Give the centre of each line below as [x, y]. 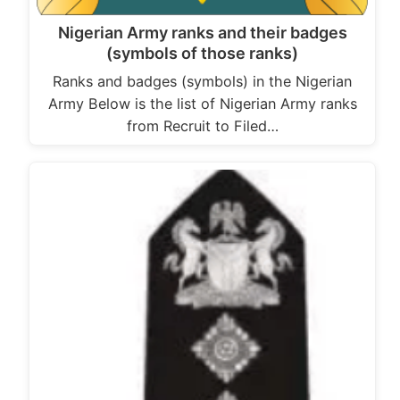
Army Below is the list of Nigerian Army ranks [202, 103]
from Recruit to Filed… [202, 125]
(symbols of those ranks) [202, 53]
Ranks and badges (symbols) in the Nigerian [202, 81]
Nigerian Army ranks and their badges [202, 32]
